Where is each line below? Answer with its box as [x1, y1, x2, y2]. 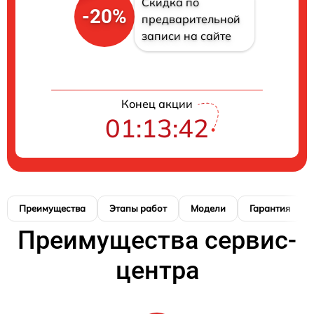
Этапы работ [109, 202, 167, 214]
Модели [191, 202, 226, 214]
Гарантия [250, 202, 290, 214]
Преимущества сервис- [18, 225, 296, 255]
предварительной [141, 11, 240, 26]
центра [115, 255, 199, 285]
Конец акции [121, 96, 193, 111]
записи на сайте [141, 28, 231, 43]
